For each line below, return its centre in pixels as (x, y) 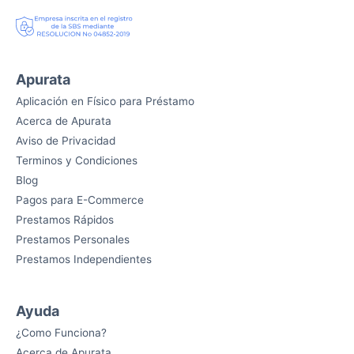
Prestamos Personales (73, 239)
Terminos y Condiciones (77, 160)
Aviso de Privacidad (66, 140)
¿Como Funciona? (61, 333)
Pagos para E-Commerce (80, 200)
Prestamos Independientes (84, 259)
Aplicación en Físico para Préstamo (105, 101)
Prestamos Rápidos (65, 219)
